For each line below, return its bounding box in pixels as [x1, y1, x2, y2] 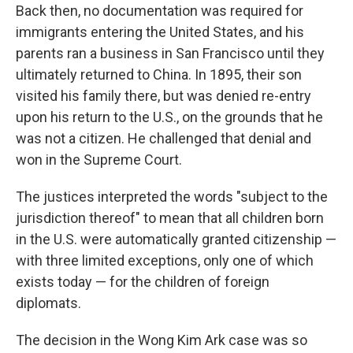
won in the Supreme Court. [16, 151, 182, 168]
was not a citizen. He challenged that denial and [16, 130, 311, 147]
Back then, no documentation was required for [16, 2, 303, 19]
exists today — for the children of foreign [16, 273, 269, 290]
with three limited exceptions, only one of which [16, 252, 314, 269]
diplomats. [16, 295, 81, 311]
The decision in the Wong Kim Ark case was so [16, 332, 307, 348]
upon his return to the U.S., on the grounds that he [16, 109, 323, 125]
